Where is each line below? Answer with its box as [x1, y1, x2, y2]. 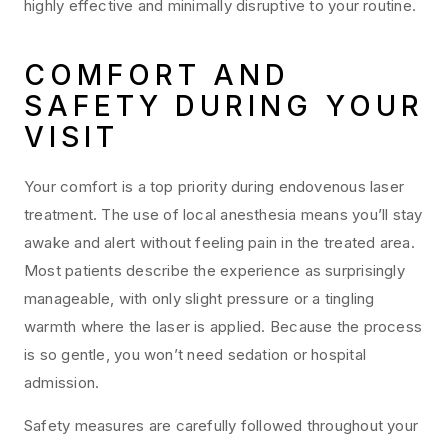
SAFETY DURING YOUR [24, 89, 424, 124]
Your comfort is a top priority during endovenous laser [24, 177, 405, 197]
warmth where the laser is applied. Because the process [24, 317, 423, 337]
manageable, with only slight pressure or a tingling [24, 289, 375, 309]
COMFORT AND [24, 58, 291, 93]
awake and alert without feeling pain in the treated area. [24, 233, 415, 253]
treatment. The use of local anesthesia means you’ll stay [24, 205, 423, 225]
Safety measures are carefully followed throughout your [24, 416, 419, 436]
